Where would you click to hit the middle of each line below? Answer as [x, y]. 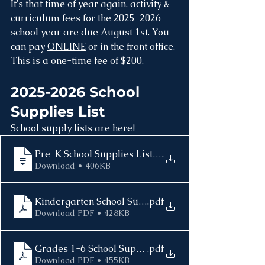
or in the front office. [132, 46]
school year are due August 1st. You [91, 32]
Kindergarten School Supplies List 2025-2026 [135, 201]
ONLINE [67, 46]
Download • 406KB [94, 165]
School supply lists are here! [74, 128]
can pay [29, 46]
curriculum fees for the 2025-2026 [87, 18]
